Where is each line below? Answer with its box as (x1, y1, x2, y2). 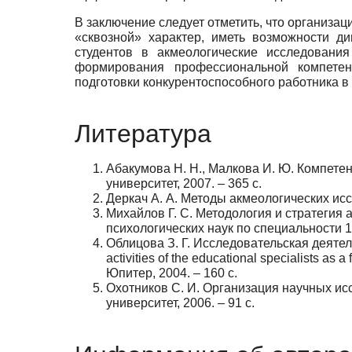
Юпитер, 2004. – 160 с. (106, 266, 237, 280)
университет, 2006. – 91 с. (106, 296, 255, 310)
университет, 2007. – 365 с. (106, 177, 262, 191)
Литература (75, 119, 211, 148)
